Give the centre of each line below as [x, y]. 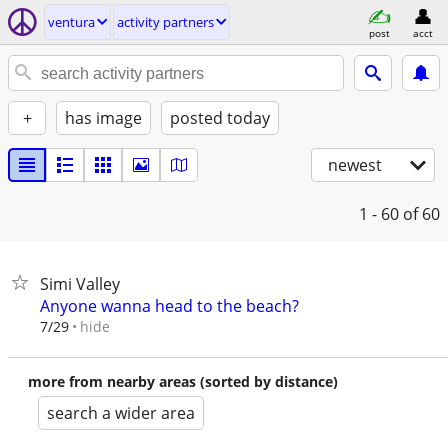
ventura [71, 22]
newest [355, 165]
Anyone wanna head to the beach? [169, 306]
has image [103, 118]
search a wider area [121, 413]
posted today [220, 118]
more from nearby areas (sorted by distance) [183, 381]
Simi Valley [80, 284]
